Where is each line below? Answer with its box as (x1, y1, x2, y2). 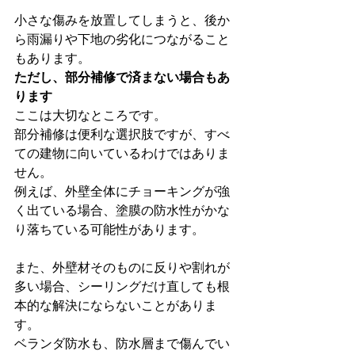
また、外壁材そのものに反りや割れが (14, 260, 230, 274)
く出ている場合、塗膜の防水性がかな (14, 203, 230, 217)
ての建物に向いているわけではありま (14, 146, 230, 160)
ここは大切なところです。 (14, 108, 166, 122)
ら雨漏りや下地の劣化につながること (14, 32, 230, 46)
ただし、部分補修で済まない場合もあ (14, 70, 230, 84)
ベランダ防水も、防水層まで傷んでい (14, 336, 230, 350)
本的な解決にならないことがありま (14, 298, 217, 312)
